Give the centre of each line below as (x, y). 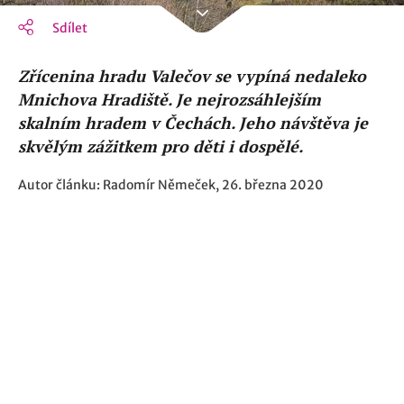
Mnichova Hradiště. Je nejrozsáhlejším (170, 99)
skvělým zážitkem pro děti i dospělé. (161, 146)
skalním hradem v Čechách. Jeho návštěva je (193, 123)
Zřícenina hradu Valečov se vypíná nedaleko (192, 76)
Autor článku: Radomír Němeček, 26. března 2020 (171, 185)
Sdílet (70, 28)
